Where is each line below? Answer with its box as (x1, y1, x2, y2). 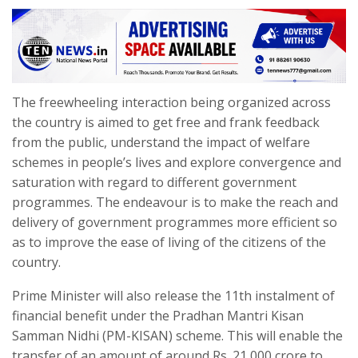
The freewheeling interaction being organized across (12, 93, 331, 112)
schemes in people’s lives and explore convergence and (12, 153, 341, 172)
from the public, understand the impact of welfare (12, 133, 310, 152)
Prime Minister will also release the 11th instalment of (12, 287, 335, 305)
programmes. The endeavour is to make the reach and (12, 193, 338, 212)
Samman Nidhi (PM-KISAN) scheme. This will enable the (12, 327, 343, 345)
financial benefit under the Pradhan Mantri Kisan (12, 307, 304, 325)
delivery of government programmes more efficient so (12, 213, 337, 232)
